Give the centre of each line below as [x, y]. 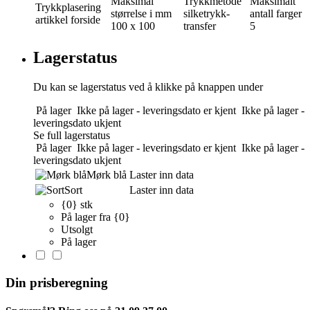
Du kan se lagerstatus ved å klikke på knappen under [148, 87]
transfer [200, 26]
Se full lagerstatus [72, 136]
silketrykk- [207, 14]
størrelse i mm [141, 14]
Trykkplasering [68, 8]
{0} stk [77, 205]
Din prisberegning [57, 282]
